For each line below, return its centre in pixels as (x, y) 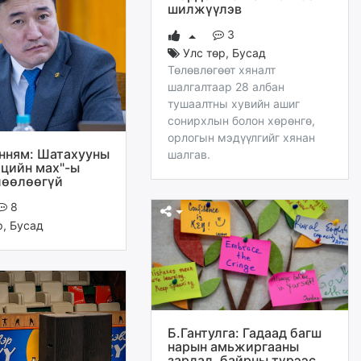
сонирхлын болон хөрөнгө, (241, 120)
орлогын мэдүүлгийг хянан (241, 137)
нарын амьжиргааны (233, 347)
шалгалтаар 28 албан (226, 86)
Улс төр (204, 52)
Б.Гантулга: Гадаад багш (245, 333)
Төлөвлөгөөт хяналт (222, 69)
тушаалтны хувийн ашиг (234, 103)
